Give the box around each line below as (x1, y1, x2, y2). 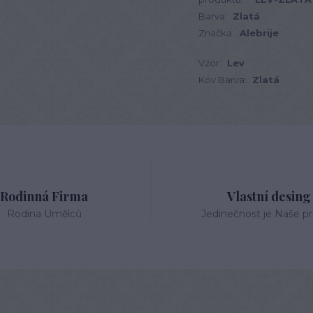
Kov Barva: (198, 74, 247, 85)
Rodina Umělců (6, 208, 82, 220)
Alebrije (240, 27, 279, 38)
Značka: (198, 27, 234, 38)
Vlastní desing (226, 188, 311, 205)
